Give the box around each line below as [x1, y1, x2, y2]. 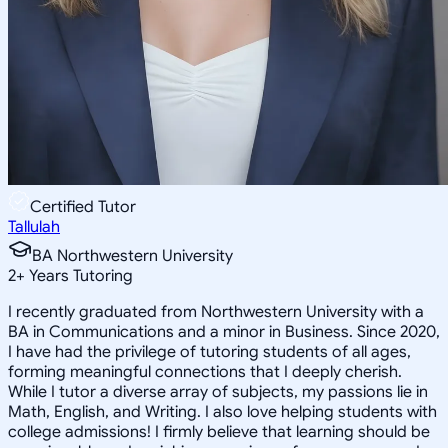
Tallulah [8, 216, 60, 237]
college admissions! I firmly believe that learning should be [8, 421, 430, 442]
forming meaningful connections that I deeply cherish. [8, 361, 402, 382]
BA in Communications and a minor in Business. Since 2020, [8, 321, 440, 342]
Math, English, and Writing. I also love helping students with [8, 401, 437, 422]
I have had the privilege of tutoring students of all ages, [8, 341, 411, 362]
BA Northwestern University [32, 245, 233, 266]
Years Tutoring [25, 265, 133, 286]
